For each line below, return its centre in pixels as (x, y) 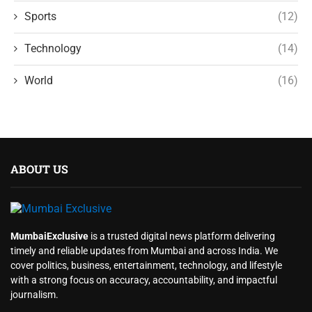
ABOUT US (39, 169)
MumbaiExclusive (49, 236)
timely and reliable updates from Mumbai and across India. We (144, 250)
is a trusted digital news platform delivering (182, 236)
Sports (40, 16)
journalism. (34, 294)
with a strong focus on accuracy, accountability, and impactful (144, 280)
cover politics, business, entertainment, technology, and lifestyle (146, 265)
